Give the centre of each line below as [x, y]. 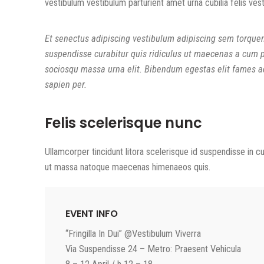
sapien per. [66, 85]
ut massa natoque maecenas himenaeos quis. [128, 167]
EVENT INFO [92, 214]
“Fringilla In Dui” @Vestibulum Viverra [133, 234]
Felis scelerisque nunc [123, 123]
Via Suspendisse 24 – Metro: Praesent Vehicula [153, 249]
